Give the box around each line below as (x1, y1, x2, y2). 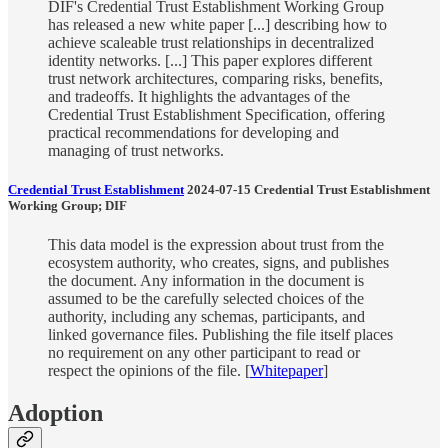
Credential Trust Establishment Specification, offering (48, 105, 385, 123)
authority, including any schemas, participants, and (48, 308, 365, 326)
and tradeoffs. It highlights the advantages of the (48, 87, 350, 105)
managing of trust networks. (48, 141, 224, 159)
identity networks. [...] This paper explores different (48, 51, 372, 69)
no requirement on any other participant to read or (48, 344, 360, 362)
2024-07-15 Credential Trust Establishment (184, 182, 430, 198)
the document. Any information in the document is (48, 272, 364, 290)
